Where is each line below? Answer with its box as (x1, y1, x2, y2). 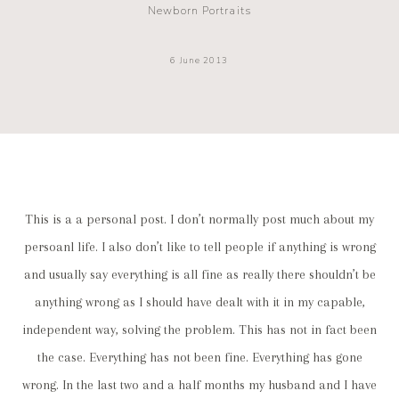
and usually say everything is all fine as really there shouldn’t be (23, 267, 376, 283)
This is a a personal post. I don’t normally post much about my (25, 212, 374, 228)
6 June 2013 (170, 54, 229, 67)
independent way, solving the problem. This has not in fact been (22, 322, 377, 338)
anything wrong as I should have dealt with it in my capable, (34, 295, 365, 311)
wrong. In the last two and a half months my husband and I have (22, 378, 377, 394)
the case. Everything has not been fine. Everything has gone (37, 350, 362, 366)
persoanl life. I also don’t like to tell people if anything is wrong (23, 240, 376, 256)
